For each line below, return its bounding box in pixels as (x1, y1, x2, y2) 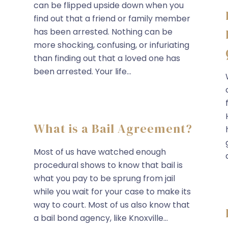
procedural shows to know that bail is (34, 159, 183, 171)
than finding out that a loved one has (34, 52, 180, 64)
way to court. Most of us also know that (34, 199, 190, 211)
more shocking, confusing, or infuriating (34, 39, 189, 51)
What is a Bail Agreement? (34, 120, 192, 137)
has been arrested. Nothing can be (34, 26, 173, 38)
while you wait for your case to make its (34, 186, 191, 197)
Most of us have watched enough (34, 146, 166, 158)
